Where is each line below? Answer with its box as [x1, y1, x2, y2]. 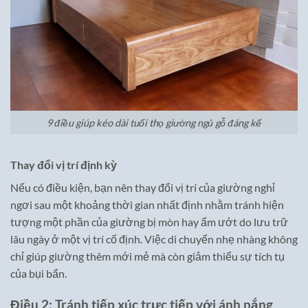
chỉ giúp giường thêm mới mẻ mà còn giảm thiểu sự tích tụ [10, 250, 285, 263]
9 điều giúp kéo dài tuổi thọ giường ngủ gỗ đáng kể [47, 116, 261, 129]
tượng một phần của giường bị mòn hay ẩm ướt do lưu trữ [10, 215, 288, 229]
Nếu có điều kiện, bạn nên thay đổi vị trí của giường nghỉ [10, 181, 275, 195]
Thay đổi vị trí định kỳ [10, 158, 117, 172]
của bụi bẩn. [10, 267, 67, 280]
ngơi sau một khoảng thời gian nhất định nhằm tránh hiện [10, 198, 284, 212]
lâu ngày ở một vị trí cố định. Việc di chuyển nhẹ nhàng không [10, 232, 298, 246]
